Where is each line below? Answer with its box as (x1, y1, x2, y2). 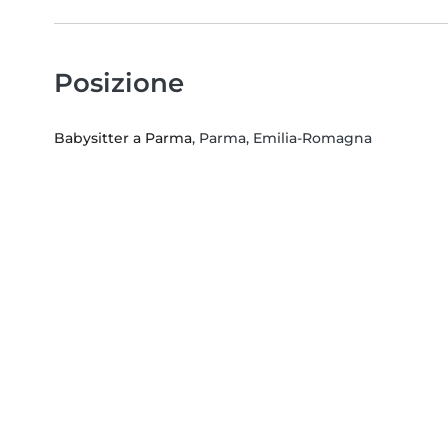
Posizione (54, 67, 184, 99)
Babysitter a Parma (54, 129, 192, 148)
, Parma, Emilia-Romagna (192, 129, 372, 148)
